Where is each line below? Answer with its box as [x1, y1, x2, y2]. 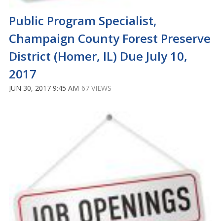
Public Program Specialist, [9, 12, 157, 29]
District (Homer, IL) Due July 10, [9, 48, 187, 65]
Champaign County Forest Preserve [9, 30, 211, 47]
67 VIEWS [81, 83, 111, 93]
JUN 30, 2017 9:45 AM [9, 83, 79, 93]
